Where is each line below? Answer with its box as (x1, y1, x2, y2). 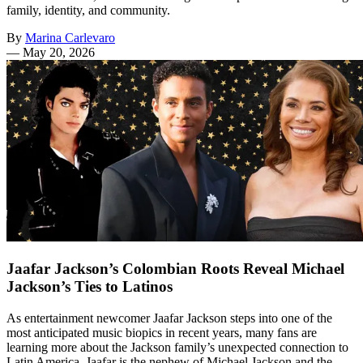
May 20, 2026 (23, 45, 95, 60)
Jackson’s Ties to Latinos (6, 278, 173, 296)
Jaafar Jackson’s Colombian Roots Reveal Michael (6, 260, 344, 278)
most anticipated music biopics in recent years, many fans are (6, 325, 317, 340)
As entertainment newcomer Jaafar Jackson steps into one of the (6, 310, 332, 325)
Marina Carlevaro (25, 31, 115, 45)
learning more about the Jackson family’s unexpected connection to (6, 340, 348, 354)
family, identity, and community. (6, 3, 170, 18)
